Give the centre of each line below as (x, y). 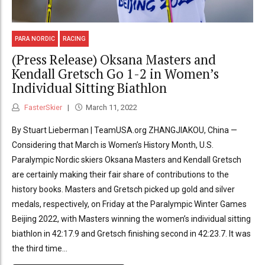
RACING (75, 38)
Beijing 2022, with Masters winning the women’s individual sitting (131, 219)
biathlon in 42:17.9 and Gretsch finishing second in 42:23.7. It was (131, 233)
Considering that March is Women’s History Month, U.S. (113, 145)
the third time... (40, 248)
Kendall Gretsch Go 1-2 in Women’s (115, 74)
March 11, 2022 (111, 107)
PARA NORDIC (35, 38)
